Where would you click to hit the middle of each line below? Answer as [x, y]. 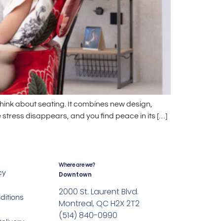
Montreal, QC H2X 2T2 [99, 203]
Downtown [75, 174]
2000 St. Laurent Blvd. [99, 191]
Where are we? [77, 165]
